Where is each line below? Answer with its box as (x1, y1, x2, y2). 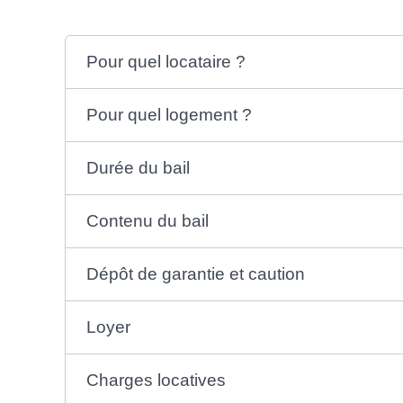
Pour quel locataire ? (85, 51, 246, 71)
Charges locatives (85, 370, 226, 390)
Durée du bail (85, 157, 190, 177)
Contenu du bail (85, 210, 209, 230)
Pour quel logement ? (85, 104, 252, 124)
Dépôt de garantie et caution (85, 264, 305, 283)
